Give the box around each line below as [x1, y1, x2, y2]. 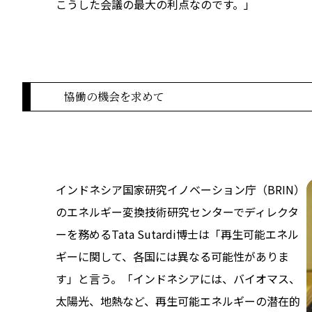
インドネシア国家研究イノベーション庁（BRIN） [56, 180, 305, 198]
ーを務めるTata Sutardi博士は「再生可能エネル [56, 225, 299, 242]
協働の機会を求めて [64, 88, 164, 104]
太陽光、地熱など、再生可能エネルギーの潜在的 [56, 292, 300, 309]
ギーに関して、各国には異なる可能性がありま [56, 247, 289, 265]
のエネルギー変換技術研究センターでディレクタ [56, 203, 299, 220]
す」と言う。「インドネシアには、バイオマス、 [56, 270, 300, 287]
